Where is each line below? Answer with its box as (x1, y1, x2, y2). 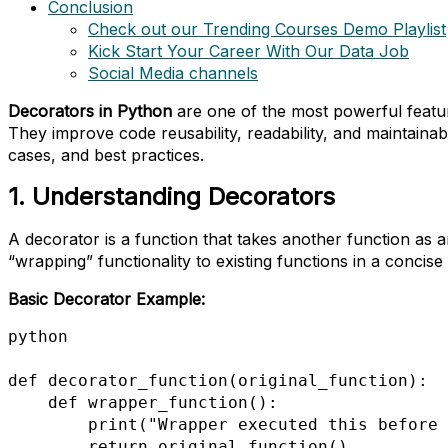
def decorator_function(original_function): (8, 371, 428, 391)
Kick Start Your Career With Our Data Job (88, 41, 409, 62)
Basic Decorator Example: (8, 289, 205, 310)
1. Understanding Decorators (8, 182, 335, 212)
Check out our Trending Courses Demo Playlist (88, 19, 446, 40)
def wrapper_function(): (8, 393, 48, 413)
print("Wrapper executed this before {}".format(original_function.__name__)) (8, 415, 88, 435)
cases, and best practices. (8, 145, 204, 166)
